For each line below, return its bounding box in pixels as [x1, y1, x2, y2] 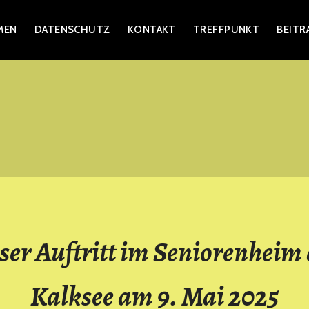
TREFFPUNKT [192, 23, 260, 37]
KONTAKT [127, 23, 176, 37]
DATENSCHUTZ [34, 23, 110, 37]
